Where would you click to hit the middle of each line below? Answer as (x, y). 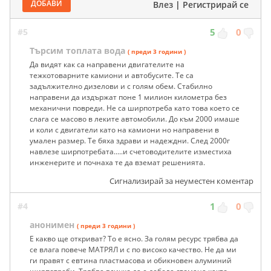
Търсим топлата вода (77, 51)
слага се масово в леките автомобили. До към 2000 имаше (135, 119)
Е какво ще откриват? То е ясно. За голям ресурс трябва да (134, 239)
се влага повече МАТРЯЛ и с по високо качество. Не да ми (133, 250)
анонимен (52, 225)
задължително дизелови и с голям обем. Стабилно (121, 87)
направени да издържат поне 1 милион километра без (128, 97)
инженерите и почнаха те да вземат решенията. (117, 163)
